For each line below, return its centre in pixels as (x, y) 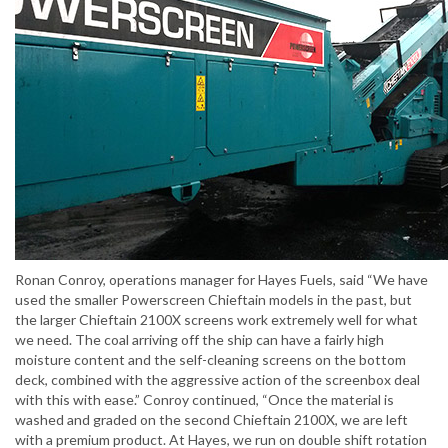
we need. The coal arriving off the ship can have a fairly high (199, 340)
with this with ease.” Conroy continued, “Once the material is (204, 400)
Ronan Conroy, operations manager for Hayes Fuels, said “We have (221, 280)
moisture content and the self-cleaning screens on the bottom (210, 360)
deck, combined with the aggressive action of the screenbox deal (217, 380)
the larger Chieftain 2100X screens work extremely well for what (216, 320)
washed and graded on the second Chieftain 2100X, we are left (211, 420)
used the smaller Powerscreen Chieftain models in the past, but (213, 300)
